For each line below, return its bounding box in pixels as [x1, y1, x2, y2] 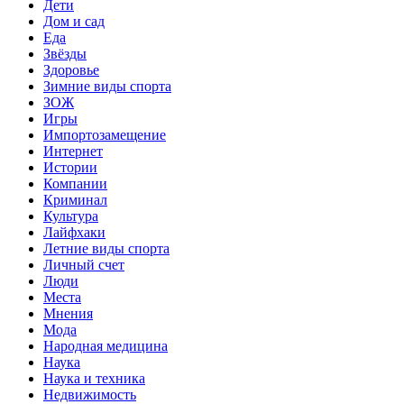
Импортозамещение [43, 126, 166, 142]
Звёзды [43, 45, 87, 61]
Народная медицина [43, 337, 168, 353]
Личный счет [43, 256, 124, 272]
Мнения [43, 305, 93, 321]
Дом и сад [43, 13, 105, 29]
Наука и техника [43, 370, 145, 386]
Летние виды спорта [43, 240, 170, 256]
